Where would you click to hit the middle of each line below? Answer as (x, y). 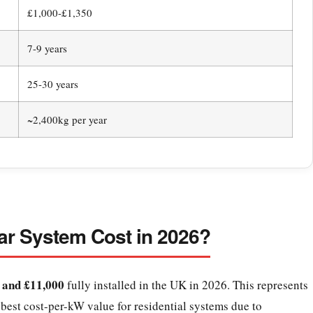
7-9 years (47, 49)
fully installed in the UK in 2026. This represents (186, 285)
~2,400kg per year (67, 120)
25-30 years (52, 84)
